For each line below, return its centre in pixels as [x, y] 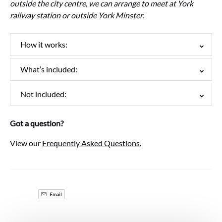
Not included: [43, 94]
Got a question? [37, 123]
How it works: [44, 44]
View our [26, 143]
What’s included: [49, 69]
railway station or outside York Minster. [78, 15]
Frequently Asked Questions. [92, 143]
